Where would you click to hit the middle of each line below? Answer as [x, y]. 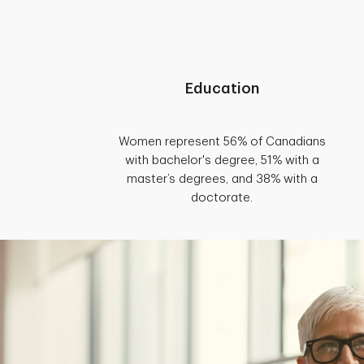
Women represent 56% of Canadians [222, 141]
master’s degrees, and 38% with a [222, 179]
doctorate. [222, 197]
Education [222, 88]
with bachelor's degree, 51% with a [222, 160]
